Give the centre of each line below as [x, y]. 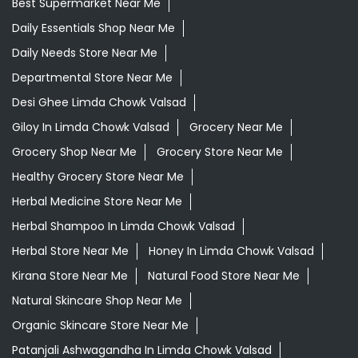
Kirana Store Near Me [70, 276]
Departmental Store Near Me [92, 78]
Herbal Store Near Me [70, 251]
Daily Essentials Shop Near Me [93, 28]
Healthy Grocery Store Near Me [98, 177]
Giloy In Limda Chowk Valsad [91, 127]
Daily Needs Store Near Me [85, 53]
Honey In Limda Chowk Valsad [231, 251]
